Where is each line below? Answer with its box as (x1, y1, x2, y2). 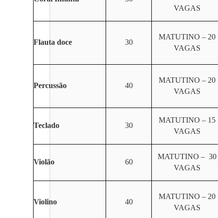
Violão (34, 158, 54, 166)
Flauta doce (34, 38, 72, 46)
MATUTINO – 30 (157, 152, 217, 161)
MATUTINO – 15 (158, 116, 216, 124)
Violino (34, 198, 57, 206)
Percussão (34, 81, 67, 90)
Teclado (34, 121, 59, 129)
